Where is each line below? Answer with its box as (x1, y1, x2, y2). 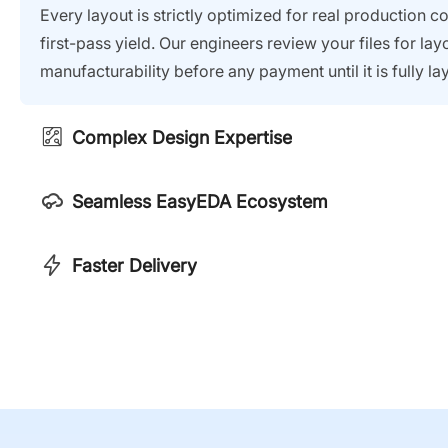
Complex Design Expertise (72, 126, 292, 148)
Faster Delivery (72, 254, 197, 276)
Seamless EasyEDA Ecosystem (72, 190, 328, 212)
